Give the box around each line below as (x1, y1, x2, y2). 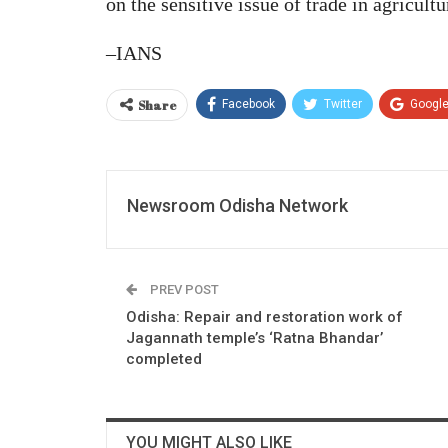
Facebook (222, 96, 275, 111)
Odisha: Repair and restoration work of (126, 307, 403, 326)
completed (126, 349, 202, 368)
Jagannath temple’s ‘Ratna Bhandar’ (126, 328, 383, 347)
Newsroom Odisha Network (127, 194, 348, 216)
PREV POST (147, 281, 219, 297)
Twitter (324, 96, 362, 111)
